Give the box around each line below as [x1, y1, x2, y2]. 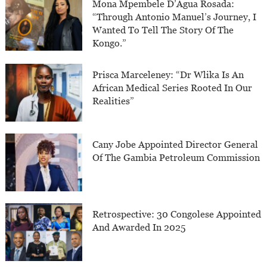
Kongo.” [92, 38, 127, 49]
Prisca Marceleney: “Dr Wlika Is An [92, 69, 244, 81]
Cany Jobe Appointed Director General [92, 139, 259, 151]
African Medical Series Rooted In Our [92, 82, 253, 94]
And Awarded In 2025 [92, 221, 186, 233]
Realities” [92, 95, 135, 107]
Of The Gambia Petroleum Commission [92, 152, 260, 164]
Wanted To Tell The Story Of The [92, 24, 234, 36]
